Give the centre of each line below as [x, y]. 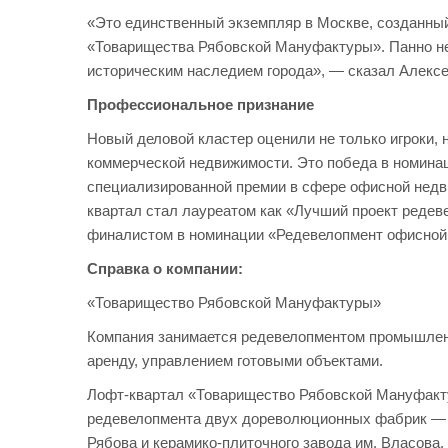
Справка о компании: [165, 268]
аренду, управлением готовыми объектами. [235, 360]
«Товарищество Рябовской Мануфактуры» [234, 302]
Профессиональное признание [200, 104]
